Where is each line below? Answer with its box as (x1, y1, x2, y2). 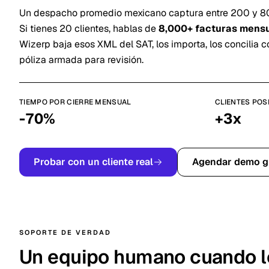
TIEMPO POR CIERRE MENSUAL (19, 97, 131, 107)
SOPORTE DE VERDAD (19, 228, 111, 237)
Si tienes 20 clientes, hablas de (19, 22, 159, 35)
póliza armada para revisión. (19, 53, 144, 66)
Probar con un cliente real (34, 156, 153, 168)
